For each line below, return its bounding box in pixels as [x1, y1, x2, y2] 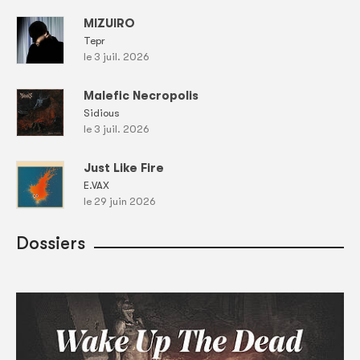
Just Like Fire [84, 160, 164, 175]
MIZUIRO [84, 15, 135, 31]
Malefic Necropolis [84, 88, 198, 103]
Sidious [84, 106, 120, 119]
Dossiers [16, 232, 85, 253]
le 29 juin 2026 [84, 194, 156, 207]
